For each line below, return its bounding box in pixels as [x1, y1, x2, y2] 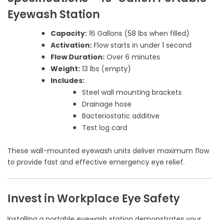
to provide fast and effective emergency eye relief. [7, 157, 185, 167]
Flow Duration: [51, 52, 105, 62]
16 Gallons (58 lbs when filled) [87, 28, 190, 39]
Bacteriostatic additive [82, 111, 160, 121]
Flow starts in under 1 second [92, 40, 192, 51]
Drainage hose [82, 99, 132, 110]
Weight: [51, 64, 80, 74]
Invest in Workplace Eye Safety [7, 191, 180, 207]
